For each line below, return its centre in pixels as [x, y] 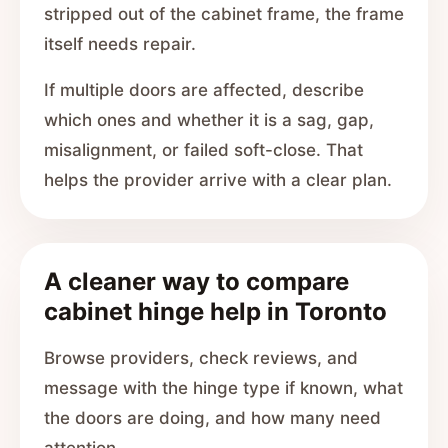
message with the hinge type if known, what [223, 388]
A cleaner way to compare [196, 281]
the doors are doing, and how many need [212, 418]
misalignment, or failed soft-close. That [203, 150]
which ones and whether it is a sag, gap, [209, 120]
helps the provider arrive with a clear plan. [218, 180]
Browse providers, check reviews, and [201, 358]
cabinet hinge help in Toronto [215, 311]
